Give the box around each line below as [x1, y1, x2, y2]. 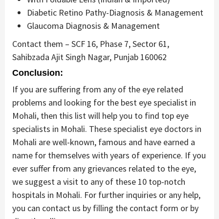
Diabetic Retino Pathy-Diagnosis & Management [27, 6, 203, 18]
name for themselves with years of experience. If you [12, 149, 206, 161]
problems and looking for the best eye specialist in [12, 96, 196, 108]
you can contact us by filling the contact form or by [12, 202, 198, 214]
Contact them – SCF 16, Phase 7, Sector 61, [12, 38, 169, 49]
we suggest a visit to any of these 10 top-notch [12, 175, 185, 187]
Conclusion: [12, 67, 63, 78]
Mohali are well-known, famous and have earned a [12, 136, 195, 148]
